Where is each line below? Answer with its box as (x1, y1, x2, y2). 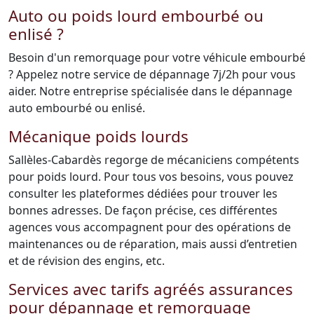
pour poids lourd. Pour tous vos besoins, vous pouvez (8, 169, 294, 184)
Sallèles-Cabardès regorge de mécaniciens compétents (8, 152, 299, 168)
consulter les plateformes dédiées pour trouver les (8, 186, 278, 201)
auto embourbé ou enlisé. (8, 100, 145, 116)
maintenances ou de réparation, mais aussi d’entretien (8, 236, 297, 252)
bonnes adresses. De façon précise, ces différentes (8, 203, 278, 218)
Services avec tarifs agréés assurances (8, 278, 293, 300)
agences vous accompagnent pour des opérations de (8, 219, 291, 235)
